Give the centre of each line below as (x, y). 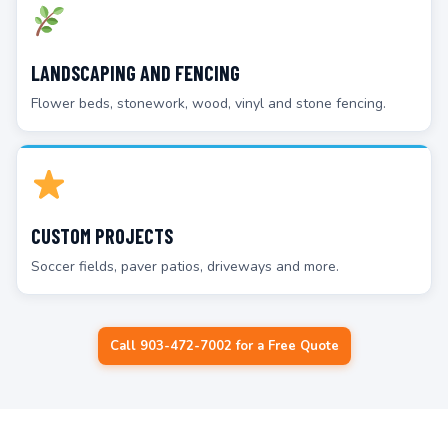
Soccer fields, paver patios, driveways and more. (185, 266)
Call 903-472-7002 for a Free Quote (224, 346)
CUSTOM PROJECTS (102, 236)
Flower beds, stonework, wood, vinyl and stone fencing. (208, 103)
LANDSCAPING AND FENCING (135, 73)
